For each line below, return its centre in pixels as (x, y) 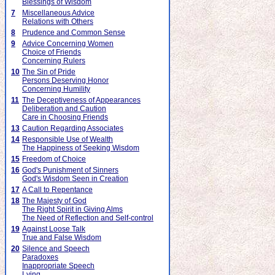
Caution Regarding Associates (73, 128)
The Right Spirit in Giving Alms (72, 209)
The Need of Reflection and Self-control (88, 218)
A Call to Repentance (57, 190)
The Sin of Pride (49, 72)
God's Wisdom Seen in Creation (75, 179)
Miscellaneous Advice (58, 13)
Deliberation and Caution (64, 109)
